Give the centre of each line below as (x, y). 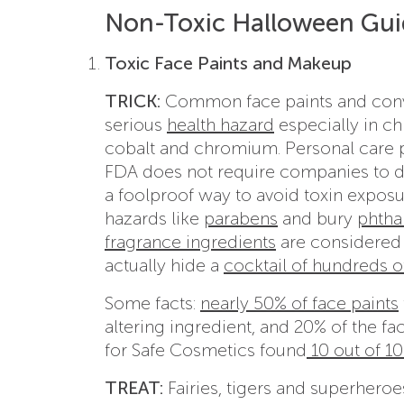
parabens (241, 218)
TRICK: (133, 101)
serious (136, 124)
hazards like (154, 218)
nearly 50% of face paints (299, 303)
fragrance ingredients (190, 241)
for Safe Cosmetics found (206, 349)
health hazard (220, 124)
